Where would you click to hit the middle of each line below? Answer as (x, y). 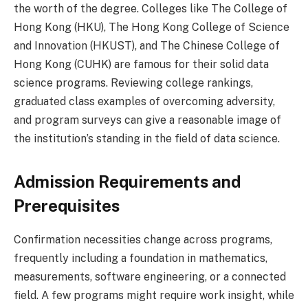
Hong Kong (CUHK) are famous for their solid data (141, 65)
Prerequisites (67, 206)
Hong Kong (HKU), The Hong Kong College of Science (152, 27)
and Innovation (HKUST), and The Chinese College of (147, 46)
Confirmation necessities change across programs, (143, 240)
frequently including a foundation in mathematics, (141, 258)
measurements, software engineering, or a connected (150, 277)
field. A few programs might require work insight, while (154, 296)
